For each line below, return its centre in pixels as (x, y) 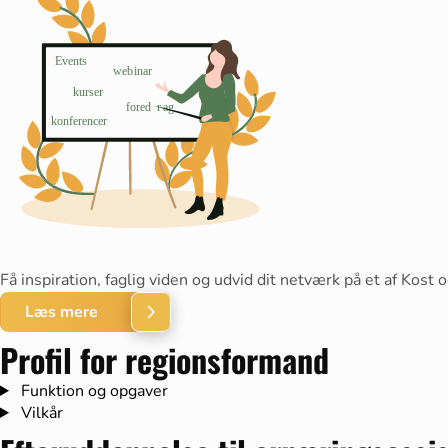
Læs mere (61, 312)
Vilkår (39, 413)
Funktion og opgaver (92, 391)
